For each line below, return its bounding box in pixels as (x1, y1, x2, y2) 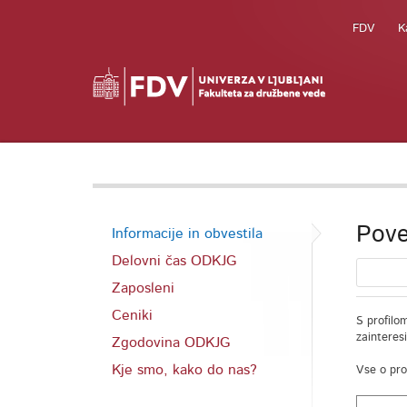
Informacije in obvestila (112, 226, 263, 241)
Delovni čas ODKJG (112, 253, 236, 268)
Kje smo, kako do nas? (112, 362, 257, 377)
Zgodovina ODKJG (112, 335, 230, 350)
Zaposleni (112, 281, 174, 295)
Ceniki (112, 308, 153, 323)
